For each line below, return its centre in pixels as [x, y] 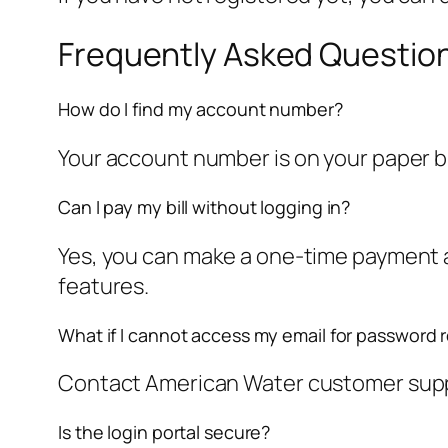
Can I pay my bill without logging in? [204, 206]
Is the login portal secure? [164, 432]
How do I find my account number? [200, 108]
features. [104, 285]
